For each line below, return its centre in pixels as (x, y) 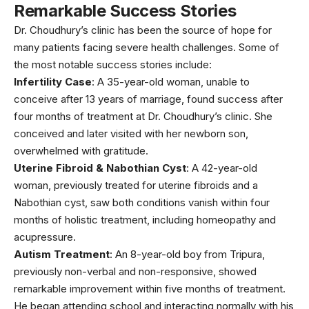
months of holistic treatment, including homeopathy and (145, 220)
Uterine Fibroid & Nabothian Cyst (100, 168)
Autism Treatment (62, 255)
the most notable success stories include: (113, 65)
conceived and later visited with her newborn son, (131, 134)
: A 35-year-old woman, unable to (171, 82)
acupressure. (45, 237)
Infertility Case (53, 82)
